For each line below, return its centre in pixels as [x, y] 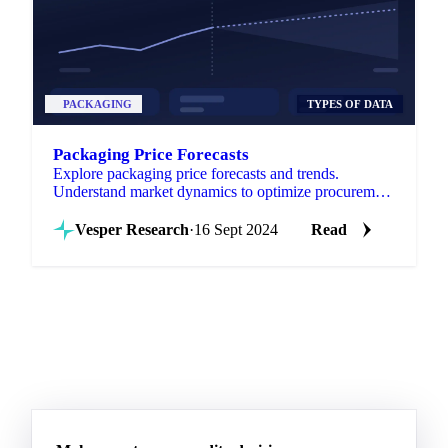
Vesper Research [132, 230]
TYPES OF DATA [350, 104]
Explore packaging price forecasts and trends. [196, 174]
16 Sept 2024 [236, 230]
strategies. [84, 210]
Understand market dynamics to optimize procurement [223, 192]
